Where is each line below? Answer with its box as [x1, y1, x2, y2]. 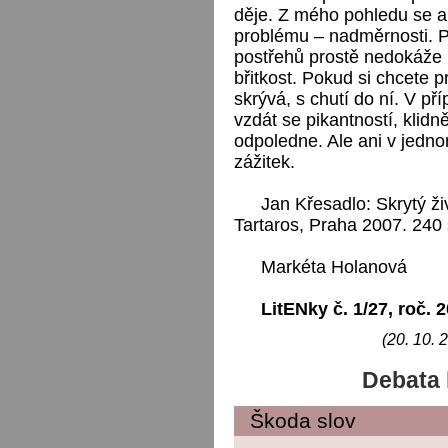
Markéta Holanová [260, 256, 407, 277]
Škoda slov [250, 408, 356, 432]
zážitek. [234, 151, 295, 172]
